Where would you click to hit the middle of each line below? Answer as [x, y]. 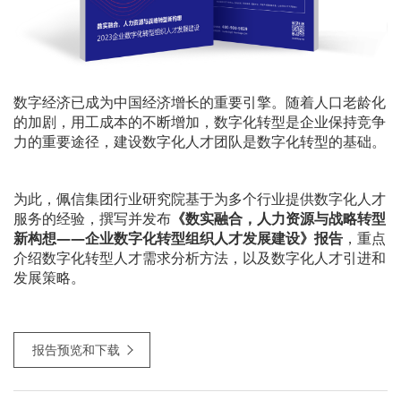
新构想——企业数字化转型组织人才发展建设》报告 [178, 239]
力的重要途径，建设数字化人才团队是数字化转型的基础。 [200, 142]
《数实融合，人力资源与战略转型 [278, 219]
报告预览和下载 [76, 350]
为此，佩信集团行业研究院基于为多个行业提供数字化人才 [200, 199]
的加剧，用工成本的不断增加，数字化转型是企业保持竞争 [200, 122]
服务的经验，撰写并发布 [92, 219]
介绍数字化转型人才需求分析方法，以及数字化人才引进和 [200, 258]
